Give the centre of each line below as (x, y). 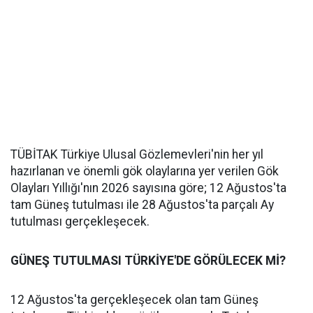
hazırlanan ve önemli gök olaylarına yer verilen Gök (145, 171)
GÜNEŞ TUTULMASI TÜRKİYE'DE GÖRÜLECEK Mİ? (148, 261)
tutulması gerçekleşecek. (80, 221)
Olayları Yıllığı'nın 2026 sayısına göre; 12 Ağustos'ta (148, 188)
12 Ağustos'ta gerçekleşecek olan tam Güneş (134, 300)
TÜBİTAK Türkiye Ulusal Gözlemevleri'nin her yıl (137, 154)
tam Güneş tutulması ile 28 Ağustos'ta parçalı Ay (142, 205)
